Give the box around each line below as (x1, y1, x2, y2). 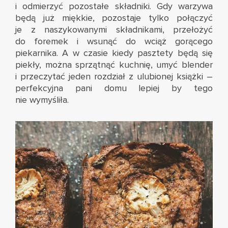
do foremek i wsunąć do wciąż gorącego (15, 36, 213, 47)
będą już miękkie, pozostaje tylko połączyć (15, 12, 213, 24)
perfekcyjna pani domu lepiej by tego (15, 82, 213, 94)
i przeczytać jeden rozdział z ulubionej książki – (15, 71, 213, 82)
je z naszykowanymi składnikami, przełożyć (15, 24, 213, 36)
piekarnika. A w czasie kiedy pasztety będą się (15, 47, 213, 59)
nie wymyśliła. (15, 94, 69, 106)
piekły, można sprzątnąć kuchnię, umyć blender (15, 59, 213, 71)
